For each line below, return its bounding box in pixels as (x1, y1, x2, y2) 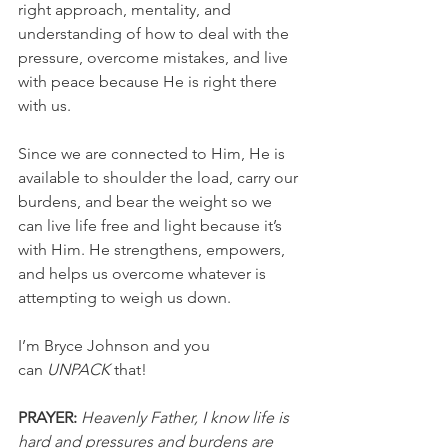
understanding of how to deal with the (18, 24, 293, 43)
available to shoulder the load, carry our (18, 168, 302, 187)
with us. (18, 96, 71, 115)
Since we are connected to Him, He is (18, 144, 289, 163)
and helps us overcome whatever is (18, 264, 270, 283)
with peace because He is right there (18, 72, 281, 91)
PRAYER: (18, 408, 81, 427)
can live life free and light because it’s (18, 216, 286, 235)
